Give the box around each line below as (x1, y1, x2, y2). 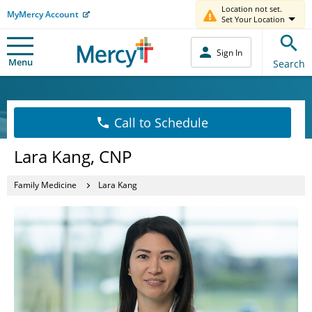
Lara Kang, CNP (14, 144, 132, 168)
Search (273, 56, 305, 70)
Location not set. (221, 3, 282, 14)
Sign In (217, 46, 242, 58)
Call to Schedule (114, 114, 208, 131)
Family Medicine (14, 179, 77, 191)
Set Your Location (221, 14, 285, 24)
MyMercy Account (7, 8, 79, 20)
